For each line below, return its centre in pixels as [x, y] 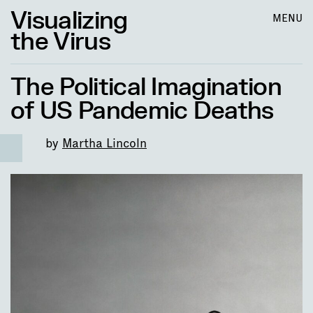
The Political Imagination [146, 87]
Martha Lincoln [104, 143]
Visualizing [69, 21]
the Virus [60, 42]
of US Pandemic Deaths [142, 111]
